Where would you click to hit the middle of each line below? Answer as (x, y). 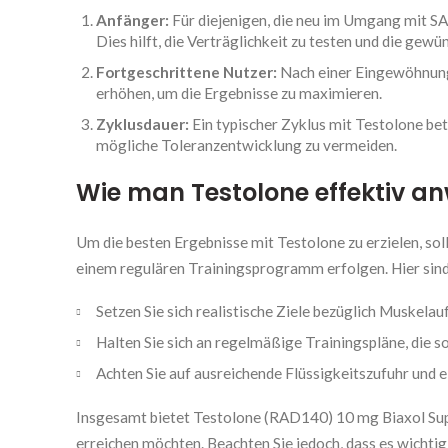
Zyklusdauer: (142, 124)
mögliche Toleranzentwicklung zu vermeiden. (246, 145)
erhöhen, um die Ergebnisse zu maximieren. (239, 93)
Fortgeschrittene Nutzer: (186, 72)
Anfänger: (132, 20)
